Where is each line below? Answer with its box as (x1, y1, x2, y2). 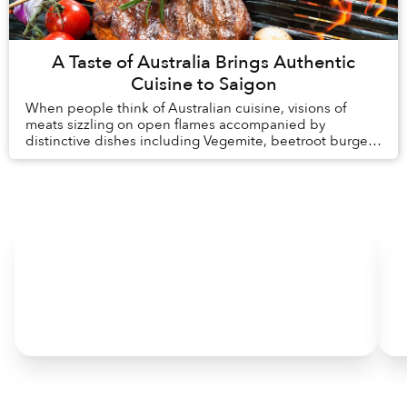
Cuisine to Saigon (130, 72, 277, 97)
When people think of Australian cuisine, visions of (25, 99, 346, 118)
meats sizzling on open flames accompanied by (25, 115, 325, 134)
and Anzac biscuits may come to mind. (25, 148, 270, 167)
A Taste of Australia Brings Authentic (52, 50, 355, 75)
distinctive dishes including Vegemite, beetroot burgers (25, 132, 379, 151)
